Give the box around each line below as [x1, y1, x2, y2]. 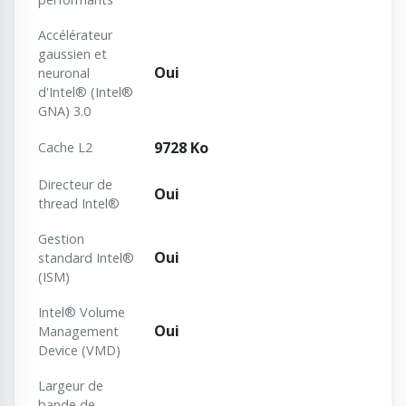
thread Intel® [38, 195, 120, 213]
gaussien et [38, 45, 107, 63]
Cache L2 [38, 139, 92, 157]
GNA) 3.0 [38, 102, 91, 121]
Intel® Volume [38, 304, 125, 322]
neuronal [38, 64, 90, 82]
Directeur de [38, 176, 112, 194]
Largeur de [38, 377, 103, 395]
